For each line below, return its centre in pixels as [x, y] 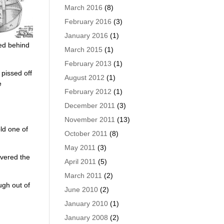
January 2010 [86, 203]
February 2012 [88, 91]
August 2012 [84, 77]
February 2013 [88, 63]
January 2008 [86, 217]
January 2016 [86, 35]
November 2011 [89, 119]
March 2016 [83, 7]
